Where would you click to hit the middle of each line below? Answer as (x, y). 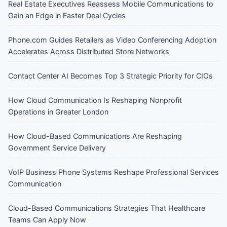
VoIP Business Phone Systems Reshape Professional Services (113, 172)
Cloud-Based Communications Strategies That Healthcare (107, 208)
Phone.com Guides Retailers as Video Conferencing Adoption (112, 40)
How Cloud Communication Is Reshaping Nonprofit (95, 100)
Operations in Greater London (58, 111)
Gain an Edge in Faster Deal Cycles (67, 15)
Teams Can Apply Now (47, 219)
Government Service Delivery (57, 147)
